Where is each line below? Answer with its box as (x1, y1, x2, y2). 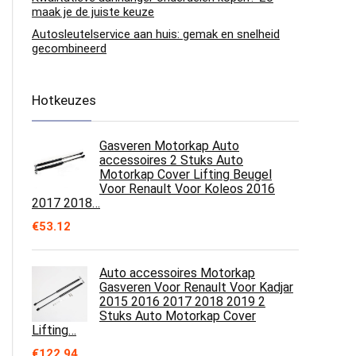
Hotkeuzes (32, 92, 96, 108)
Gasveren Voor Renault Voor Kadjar (99, 280, 293, 295)
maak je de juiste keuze (32, 5, 154, 19)
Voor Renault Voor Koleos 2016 (99, 181, 275, 196)
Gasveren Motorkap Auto (99, 138, 239, 153)
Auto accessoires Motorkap (99, 265, 255, 281)
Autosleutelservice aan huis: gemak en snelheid (32, 27, 280, 41)
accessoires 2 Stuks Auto (99, 153, 243, 168)
